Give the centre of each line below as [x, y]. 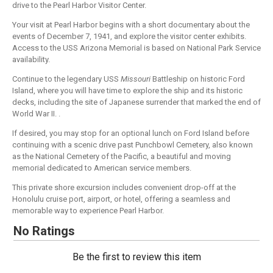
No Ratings [44, 231]
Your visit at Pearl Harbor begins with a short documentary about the [131, 25]
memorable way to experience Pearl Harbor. [88, 211]
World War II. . [36, 114]
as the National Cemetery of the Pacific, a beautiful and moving [122, 157]
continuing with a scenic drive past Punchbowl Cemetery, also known [133, 145]
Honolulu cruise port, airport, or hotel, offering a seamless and [121, 199]
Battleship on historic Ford [198, 79]
